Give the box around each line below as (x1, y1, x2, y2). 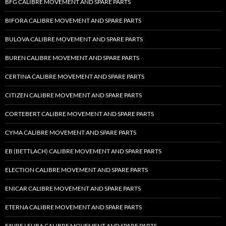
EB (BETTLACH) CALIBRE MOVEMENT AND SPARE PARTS (5, 147, 161, 155)
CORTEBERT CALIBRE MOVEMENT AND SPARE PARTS (5, 110, 154, 118)
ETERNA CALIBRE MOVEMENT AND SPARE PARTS (5, 203, 142, 211)
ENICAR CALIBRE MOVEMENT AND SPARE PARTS (5, 185, 141, 193)
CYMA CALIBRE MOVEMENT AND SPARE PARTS (5, 129, 136, 137)
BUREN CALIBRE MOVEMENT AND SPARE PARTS (5, 54, 139, 62)
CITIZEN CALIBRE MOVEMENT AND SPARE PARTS (5, 91, 142, 99)
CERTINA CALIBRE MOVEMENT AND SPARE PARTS (5, 73, 144, 81)
